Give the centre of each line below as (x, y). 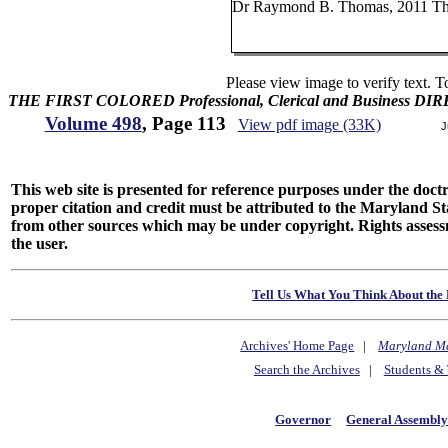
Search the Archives (306, 370)
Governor (303, 419)
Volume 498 (93, 123)
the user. (40, 243)
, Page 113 (183, 123)
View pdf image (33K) (309, 124)
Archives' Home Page (297, 346)
